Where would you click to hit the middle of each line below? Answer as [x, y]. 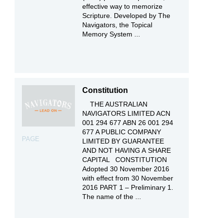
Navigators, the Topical [118, 25]
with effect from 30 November [128, 178]
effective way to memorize [123, 6]
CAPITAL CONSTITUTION [127, 160]
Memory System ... [111, 34]
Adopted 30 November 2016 [126, 169]
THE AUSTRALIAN [115, 104]
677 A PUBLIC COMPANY [122, 132]
